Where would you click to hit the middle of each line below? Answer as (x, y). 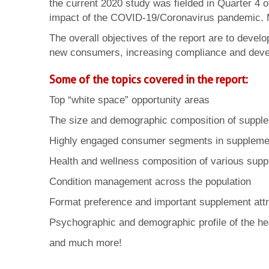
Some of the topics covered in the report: (149, 80)
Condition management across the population (150, 182)
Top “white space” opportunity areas (129, 100)
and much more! (86, 243)
